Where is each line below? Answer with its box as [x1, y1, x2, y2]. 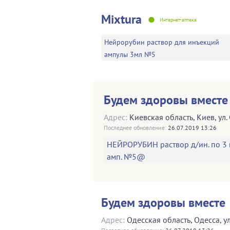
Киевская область [129, 111, 193, 122]
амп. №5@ [107, 151, 145, 162]
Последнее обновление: [104, 123, 166, 131]
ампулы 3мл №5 [104, 49, 156, 59]
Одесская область [127, 214, 190, 225]
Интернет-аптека [160, 16, 197, 23]
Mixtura [101, 11, 142, 27]
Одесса [194, 214, 220, 225]
